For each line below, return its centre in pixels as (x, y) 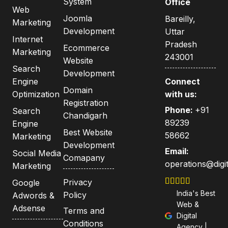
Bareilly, (180, 19)
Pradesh (181, 44)
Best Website (88, 132)
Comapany (84, 158)
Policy (75, 195)
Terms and (84, 210)
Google (26, 182)
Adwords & (33, 195)
